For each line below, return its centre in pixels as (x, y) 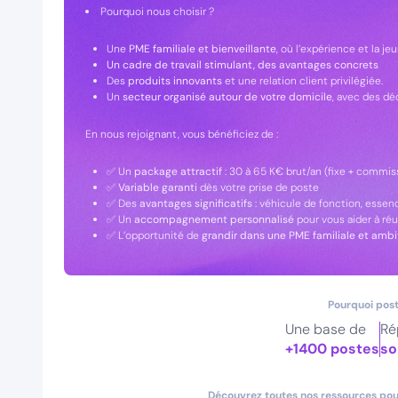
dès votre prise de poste (259, 187)
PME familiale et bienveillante (203, 49)
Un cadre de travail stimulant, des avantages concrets (243, 65)
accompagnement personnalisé (214, 219)
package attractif (178, 171)
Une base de (326, 329)
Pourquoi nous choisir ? (159, 12)
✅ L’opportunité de (154, 235)
